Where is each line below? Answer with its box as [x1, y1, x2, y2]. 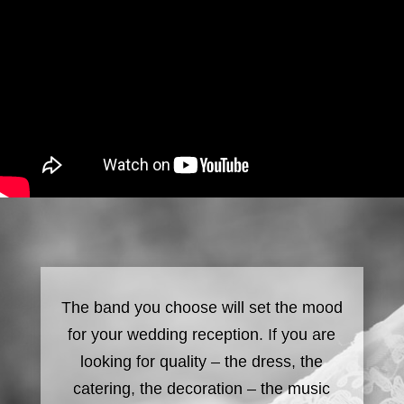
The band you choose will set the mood [60, 298, 343, 317]
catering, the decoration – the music [73, 379, 331, 398]
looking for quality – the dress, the [80, 352, 324, 371]
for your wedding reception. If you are [68, 325, 336, 344]
